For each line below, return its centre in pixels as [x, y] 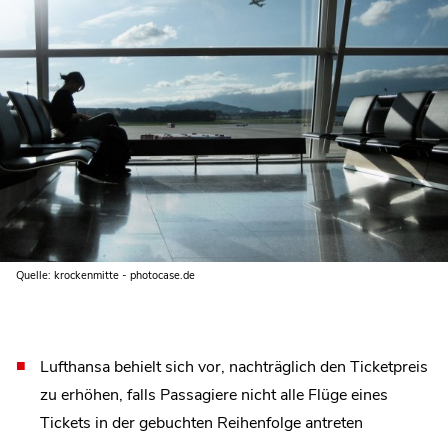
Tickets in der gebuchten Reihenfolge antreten [201, 422]
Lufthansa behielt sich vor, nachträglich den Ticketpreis [234, 366]
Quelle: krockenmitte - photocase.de [105, 275]
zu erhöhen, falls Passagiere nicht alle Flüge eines [214, 394]
